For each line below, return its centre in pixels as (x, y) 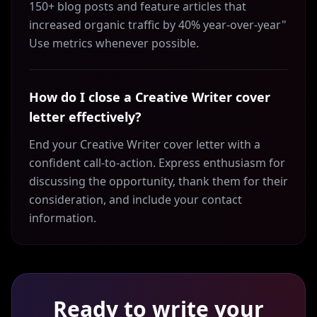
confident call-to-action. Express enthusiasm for (157, 163)
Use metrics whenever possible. (114, 43)
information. (63, 218)
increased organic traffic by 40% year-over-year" (158, 25)
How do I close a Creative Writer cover (150, 97)
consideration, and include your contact (136, 200)
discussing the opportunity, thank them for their (158, 181)
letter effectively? (85, 117)
